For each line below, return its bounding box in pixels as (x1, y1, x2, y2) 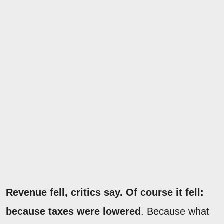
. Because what (141, 205, 209, 217)
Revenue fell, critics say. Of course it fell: (6, 186, 204, 198)
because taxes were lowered (6, 205, 141, 217)
